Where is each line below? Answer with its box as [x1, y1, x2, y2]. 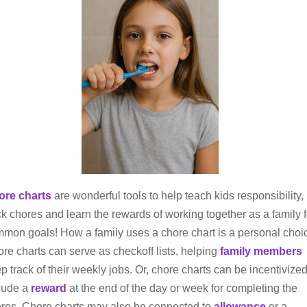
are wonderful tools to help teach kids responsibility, [51, 190, 304, 201]
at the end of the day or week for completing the [66, 282, 297, 294]
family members [220, 245, 302, 257]
